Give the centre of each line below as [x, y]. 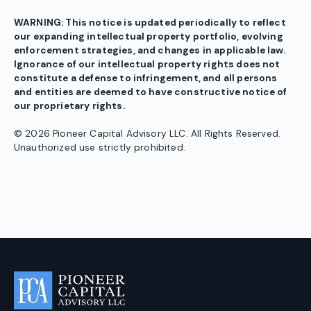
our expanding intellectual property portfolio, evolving [149, 37]
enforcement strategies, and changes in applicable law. [150, 51]
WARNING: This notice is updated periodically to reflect [150, 23]
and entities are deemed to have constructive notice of [151, 92]
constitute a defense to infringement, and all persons [146, 78]
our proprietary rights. [69, 106]
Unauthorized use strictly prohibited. [100, 148]
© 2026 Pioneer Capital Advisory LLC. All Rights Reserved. [148, 134]
